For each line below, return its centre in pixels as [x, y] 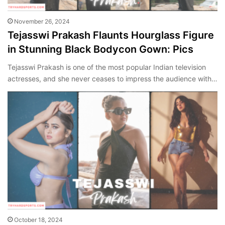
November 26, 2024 [42, 21]
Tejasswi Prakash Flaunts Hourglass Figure [111, 35]
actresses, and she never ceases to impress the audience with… [113, 78]
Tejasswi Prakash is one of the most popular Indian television [107, 67]
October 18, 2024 [38, 220]
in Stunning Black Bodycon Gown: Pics [100, 49]
